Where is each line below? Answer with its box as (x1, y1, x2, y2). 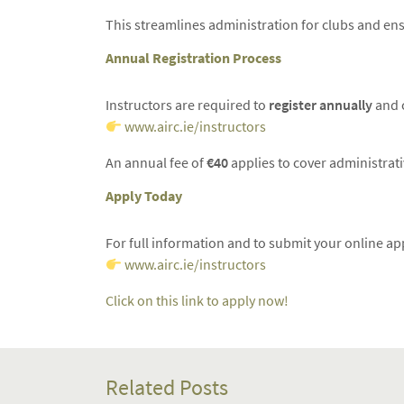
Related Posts (106, 373, 228, 401)
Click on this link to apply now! (106, 291, 289, 309)
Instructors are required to (106, 96, 269, 114)
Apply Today (106, 187, 182, 205)
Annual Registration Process (106, 49, 281, 67)
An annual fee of (106, 153, 207, 171)
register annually (269, 96, 372, 114)
